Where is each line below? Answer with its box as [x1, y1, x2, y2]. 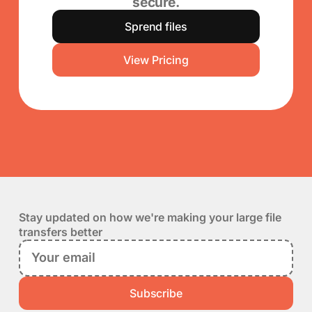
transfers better [18, 224, 102, 239]
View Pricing [123, 52, 189, 67]
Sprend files [124, 19, 188, 33]
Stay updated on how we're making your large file [18, 210, 281, 224]
